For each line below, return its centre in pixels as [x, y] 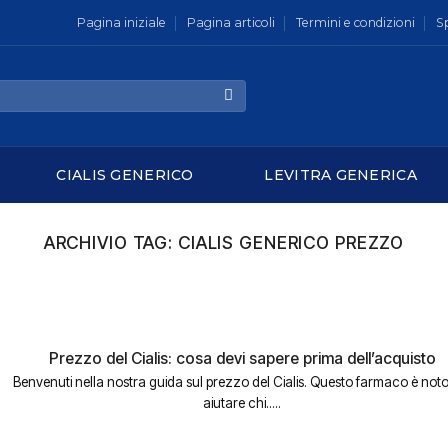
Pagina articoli [230, 22]
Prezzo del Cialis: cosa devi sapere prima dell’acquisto [242, 358]
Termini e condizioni [355, 22]
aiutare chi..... [242, 402]
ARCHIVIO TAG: [110, 242]
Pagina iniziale [121, 22]
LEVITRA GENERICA [340, 174]
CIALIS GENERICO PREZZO [291, 242]
